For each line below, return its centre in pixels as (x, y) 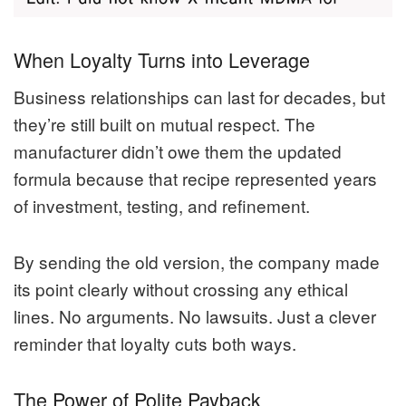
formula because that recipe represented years (195, 178)
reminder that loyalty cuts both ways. (155, 343)
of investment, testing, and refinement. (162, 205)
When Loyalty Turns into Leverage (162, 59)
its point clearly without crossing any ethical (181, 288)
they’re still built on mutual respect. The (164, 123)
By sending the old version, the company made (197, 261)
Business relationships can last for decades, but (199, 96)
